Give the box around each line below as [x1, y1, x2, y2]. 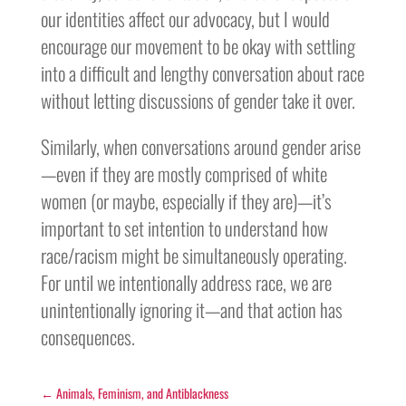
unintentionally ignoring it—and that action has [40, 295, 343, 324]
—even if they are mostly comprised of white [40, 159, 327, 188]
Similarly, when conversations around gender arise [40, 132, 361, 160]
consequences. [40, 323, 135, 351]
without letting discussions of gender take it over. [40, 86, 355, 114]
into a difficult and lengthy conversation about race [40, 59, 364, 87]
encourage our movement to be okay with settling [40, 32, 355, 60]
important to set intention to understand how [40, 214, 328, 242]
